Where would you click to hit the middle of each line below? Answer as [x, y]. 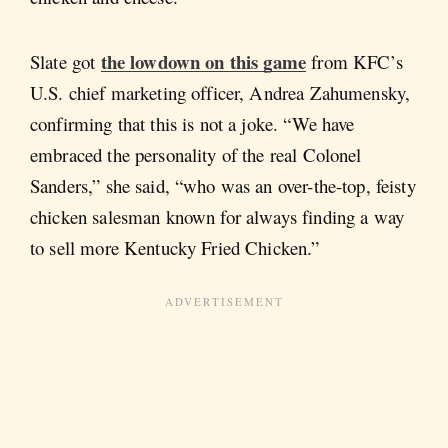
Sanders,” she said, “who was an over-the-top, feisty [223, 186]
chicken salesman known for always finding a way [217, 217]
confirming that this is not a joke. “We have [192, 124]
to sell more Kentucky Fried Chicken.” [175, 248]
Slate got [65, 62]
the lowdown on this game [203, 62]
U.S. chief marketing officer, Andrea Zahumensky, [220, 93]
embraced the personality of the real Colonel [196, 155]
